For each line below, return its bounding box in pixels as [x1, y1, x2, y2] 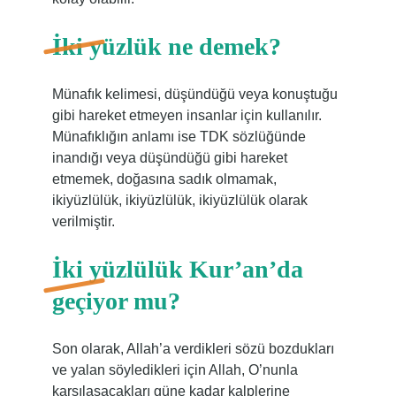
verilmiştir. [51, 214, 115, 229]
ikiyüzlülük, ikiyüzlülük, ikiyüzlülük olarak [51, 193, 308, 208]
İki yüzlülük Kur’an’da [51, 255, 303, 283]
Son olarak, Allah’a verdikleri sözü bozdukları [51, 341, 334, 356]
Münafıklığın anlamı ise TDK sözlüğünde [51, 129, 306, 144]
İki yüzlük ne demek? [51, 33, 281, 60]
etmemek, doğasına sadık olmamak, [51, 171, 277, 187]
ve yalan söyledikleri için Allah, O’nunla [51, 362, 298, 377]
